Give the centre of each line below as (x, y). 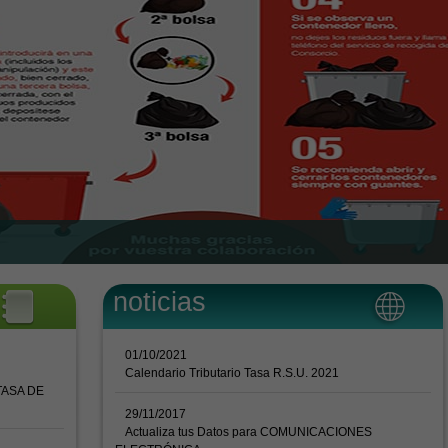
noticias (159, 302)
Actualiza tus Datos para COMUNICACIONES (248, 432)
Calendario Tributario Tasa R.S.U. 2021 (232, 373)
